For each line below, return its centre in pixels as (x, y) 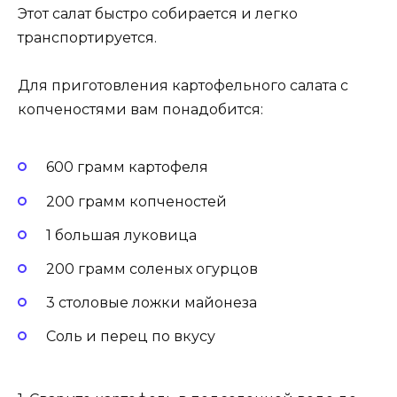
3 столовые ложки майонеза (152, 303)
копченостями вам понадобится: (140, 110)
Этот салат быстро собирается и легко (158, 13)
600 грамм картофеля (127, 167)
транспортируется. (87, 37)
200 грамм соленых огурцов (152, 269)
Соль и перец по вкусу (131, 337)
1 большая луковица (121, 235)
